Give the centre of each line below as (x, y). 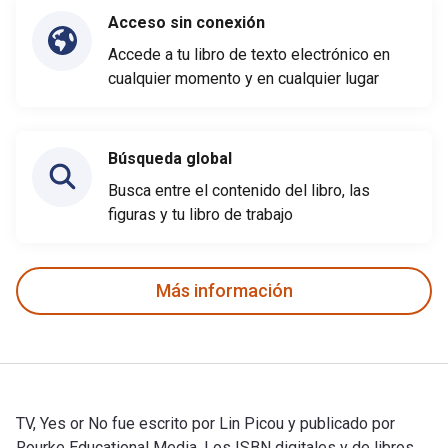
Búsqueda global (170, 158)
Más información (224, 291)
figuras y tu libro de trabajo (200, 214)
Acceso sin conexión (186, 22)
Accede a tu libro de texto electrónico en (249, 54)
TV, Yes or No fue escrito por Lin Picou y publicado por (205, 423)
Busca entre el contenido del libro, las (239, 190)
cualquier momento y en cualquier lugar (243, 78)
